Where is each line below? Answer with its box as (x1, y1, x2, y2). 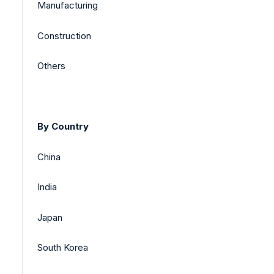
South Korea (37, 242, 88, 254)
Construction (37, 29, 91, 42)
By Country (37, 120, 89, 133)
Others (37, 60, 65, 72)
